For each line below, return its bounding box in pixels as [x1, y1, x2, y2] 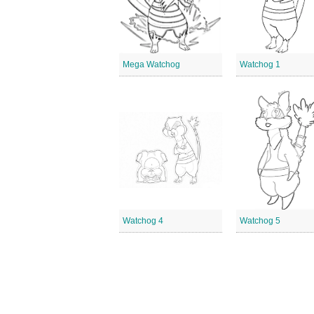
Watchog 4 [123, 216, 163, 226]
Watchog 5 [240, 216, 281, 226]
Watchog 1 [240, 60, 281, 69]
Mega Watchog [123, 60, 180, 69]
